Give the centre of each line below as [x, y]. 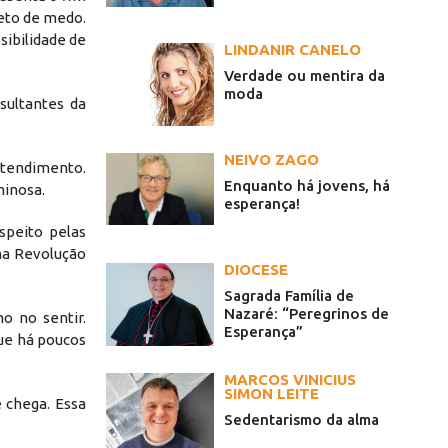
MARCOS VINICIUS [290, 380]
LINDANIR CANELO [292, 50]
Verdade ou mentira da [304, 76]
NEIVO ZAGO [271, 160]
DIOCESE [256, 270]
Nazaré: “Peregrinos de [306, 314]
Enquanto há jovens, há [307, 186]
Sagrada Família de [289, 296]
